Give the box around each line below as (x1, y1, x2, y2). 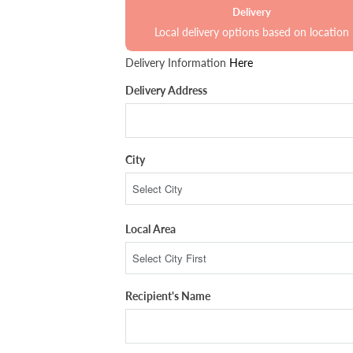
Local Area (125, 221, 176, 236)
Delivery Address (125, 83, 207, 97)
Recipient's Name (125, 288, 210, 303)
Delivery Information (125, 55, 229, 69)
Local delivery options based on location (154, 24, 350, 39)
